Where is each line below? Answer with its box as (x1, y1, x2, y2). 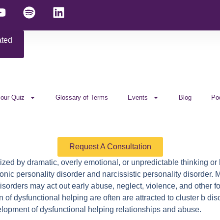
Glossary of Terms (55, 94, 108, 101)
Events (128, 94, 148, 101)
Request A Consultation (69, 142, 151, 151)
